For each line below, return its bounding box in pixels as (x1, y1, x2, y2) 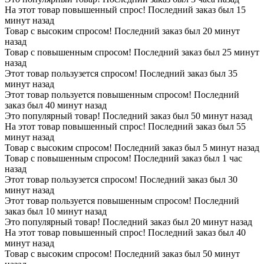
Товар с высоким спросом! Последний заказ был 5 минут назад (5, 142, 259, 153)
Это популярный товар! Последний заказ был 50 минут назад (5, 110, 252, 121)
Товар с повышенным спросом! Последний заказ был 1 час (5, 153, 242, 163)
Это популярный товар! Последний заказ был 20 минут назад (5, 216, 252, 227)
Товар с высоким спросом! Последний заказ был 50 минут (5, 248, 240, 259)
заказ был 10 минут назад (5, 206, 107, 216)
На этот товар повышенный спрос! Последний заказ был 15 (5, 4, 246, 15)
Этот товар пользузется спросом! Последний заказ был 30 (5, 174, 237, 184)
